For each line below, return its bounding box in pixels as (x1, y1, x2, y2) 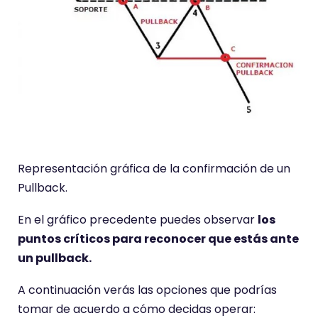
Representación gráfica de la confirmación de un (18, 160, 290, 177)
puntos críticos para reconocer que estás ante (18, 230, 299, 247)
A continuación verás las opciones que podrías (18, 281, 277, 298)
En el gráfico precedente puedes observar (18, 211, 258, 228)
